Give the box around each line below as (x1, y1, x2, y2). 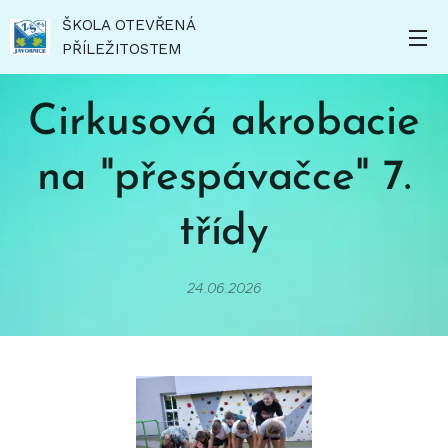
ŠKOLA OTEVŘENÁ (62, 16, 195, 34)
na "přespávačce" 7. (37, 157, 411, 200)
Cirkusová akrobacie (28, 102, 420, 145)
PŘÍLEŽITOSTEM (62, 40, 182, 58)
